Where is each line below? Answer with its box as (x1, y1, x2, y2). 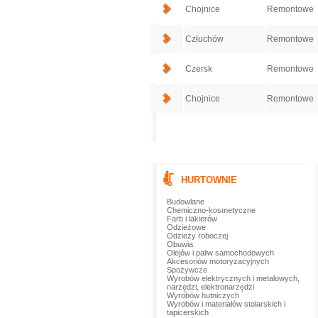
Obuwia (166, 240, 193, 248)
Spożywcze (166, 265, 207, 274)
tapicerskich (166, 308, 209, 317)
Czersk (185, 64, 212, 74)
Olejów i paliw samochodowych (166, 248, 274, 257)
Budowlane (166, 197, 204, 206)
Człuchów (185, 34, 224, 44)
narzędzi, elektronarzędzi (166, 283, 254, 291)
